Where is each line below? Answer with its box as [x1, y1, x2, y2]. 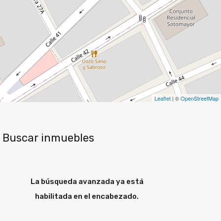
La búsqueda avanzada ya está [30, 177, 144, 186]
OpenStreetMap [181, 94, 219, 102]
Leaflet [154, 94, 171, 102]
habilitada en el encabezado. [35, 191, 139, 201]
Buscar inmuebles [2, 131, 94, 145]
